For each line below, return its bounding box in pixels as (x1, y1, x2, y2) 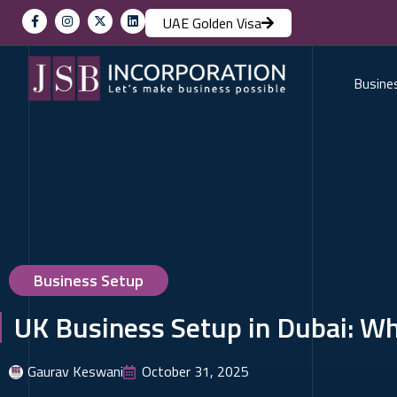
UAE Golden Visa (163, 12, 261, 34)
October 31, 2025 (142, 361, 249, 382)
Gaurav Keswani (27, 361, 123, 382)
